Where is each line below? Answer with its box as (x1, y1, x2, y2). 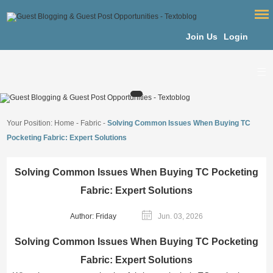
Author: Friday (70, 211, 116, 221)
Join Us (185, 32, 218, 41)
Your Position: (7, 119, 55, 127)
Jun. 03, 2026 (158, 212, 203, 221)
